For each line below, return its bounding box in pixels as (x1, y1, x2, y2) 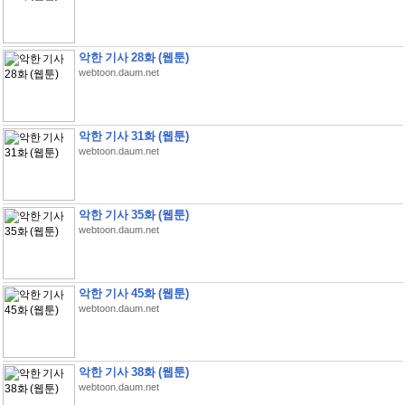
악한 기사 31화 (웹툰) (78, 129, 189, 143)
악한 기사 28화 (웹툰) (78, 51, 189, 64)
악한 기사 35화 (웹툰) (78, 208, 189, 221)
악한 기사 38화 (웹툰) (78, 365, 189, 379)
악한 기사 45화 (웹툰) (78, 287, 189, 300)
